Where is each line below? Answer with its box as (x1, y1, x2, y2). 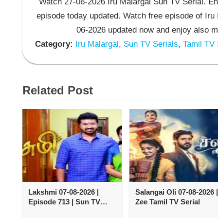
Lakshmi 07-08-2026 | (28, 187, 99, 196)
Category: (35, 39, 73, 49)
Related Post (22, 83, 93, 97)
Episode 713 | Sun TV (28, 197, 100, 206)
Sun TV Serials (121, 39, 178, 49)
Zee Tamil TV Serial (135, 197, 200, 206)
